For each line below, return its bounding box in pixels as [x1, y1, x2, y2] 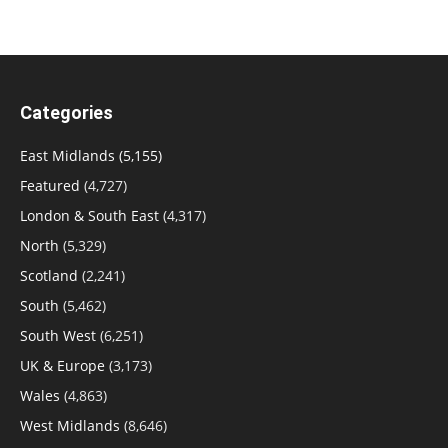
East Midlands [20, 145, 115, 165]
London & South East [20, 205, 159, 225]
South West [20, 325, 96, 345]
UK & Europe [20, 355, 105, 375]
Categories [20, 101, 113, 123]
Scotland [20, 265, 78, 285]
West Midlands [20, 415, 120, 435]
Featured [20, 175, 80, 195]
